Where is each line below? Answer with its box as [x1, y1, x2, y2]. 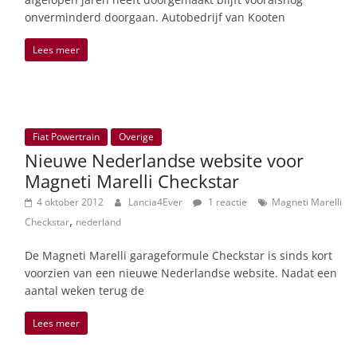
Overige [119, 129, 154, 143]
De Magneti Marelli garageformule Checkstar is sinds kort [25, 247, 332, 263]
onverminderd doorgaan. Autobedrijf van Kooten [25, 9, 285, 25]
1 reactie [206, 194, 247, 209]
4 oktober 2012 [37, 194, 104, 209]
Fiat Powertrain [33, 129, 100, 143]
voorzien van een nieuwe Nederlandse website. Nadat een [25, 265, 337, 280]
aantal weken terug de [25, 282, 144, 298]
